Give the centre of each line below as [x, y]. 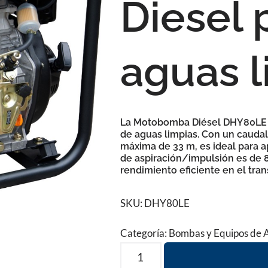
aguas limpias [166, 134]
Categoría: [145, 233]
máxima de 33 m [158, 146]
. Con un [217, 134]
